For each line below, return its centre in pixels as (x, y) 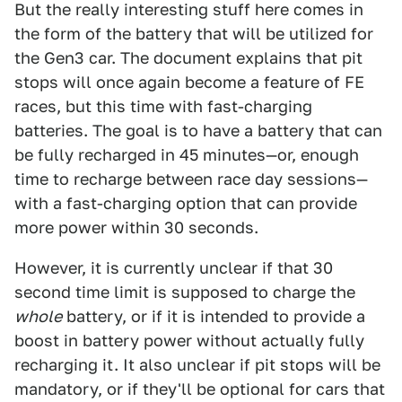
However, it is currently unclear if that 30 (174, 267)
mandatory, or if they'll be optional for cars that (200, 389)
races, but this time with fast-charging (163, 106)
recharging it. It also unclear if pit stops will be (197, 364)
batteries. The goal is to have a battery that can (198, 130)
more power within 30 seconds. (136, 227)
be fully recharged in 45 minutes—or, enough (187, 154)
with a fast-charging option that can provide (186, 203)
